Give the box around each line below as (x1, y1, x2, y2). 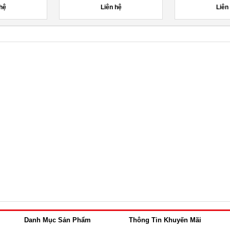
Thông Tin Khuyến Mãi (128, 216, 201, 224)
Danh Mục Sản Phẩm (24, 216, 91, 224)
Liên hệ (100, 3, 122, 11)
